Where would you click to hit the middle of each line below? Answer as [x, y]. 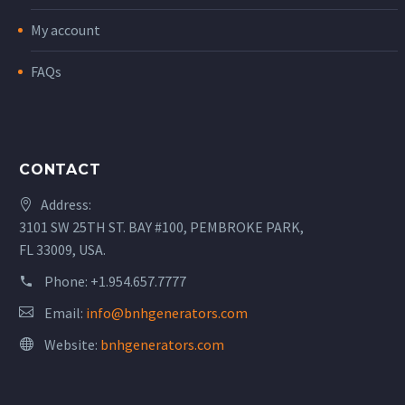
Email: [65, 312]
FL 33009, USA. [62, 249]
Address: [66, 204]
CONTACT [60, 169]
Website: [72, 344]
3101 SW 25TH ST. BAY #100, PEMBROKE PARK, [161, 226]
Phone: [67, 281]
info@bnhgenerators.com [167, 312]
